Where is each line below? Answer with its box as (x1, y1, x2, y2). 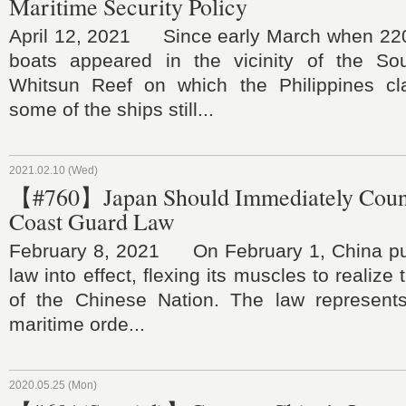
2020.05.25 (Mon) (9, 379, 97, 391)
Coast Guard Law (9, 206, 175, 237)
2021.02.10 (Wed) (9, 164, 98, 177)
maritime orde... (9, 314, 145, 334)
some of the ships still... (9, 99, 214, 120)
